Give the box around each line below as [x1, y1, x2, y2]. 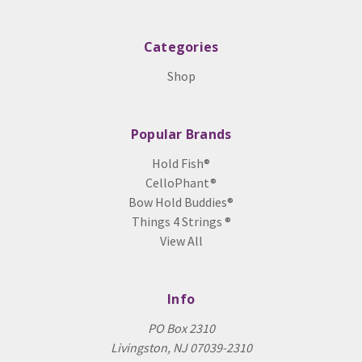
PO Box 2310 [147, 320, 215, 336]
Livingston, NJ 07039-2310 [110, 339, 252, 356]
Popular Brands [130, 125, 232, 143]
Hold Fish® [152, 155, 210, 171]
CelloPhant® [145, 175, 217, 191]
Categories [143, 38, 219, 56]
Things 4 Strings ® [131, 213, 231, 229]
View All [159, 233, 203, 249]
